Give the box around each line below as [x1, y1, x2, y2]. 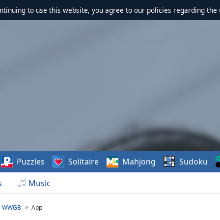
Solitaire [68, 156, 99, 167]
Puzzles [17, 156, 45, 167]
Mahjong [122, 156, 156, 167]
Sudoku [179, 156, 208, 167]
